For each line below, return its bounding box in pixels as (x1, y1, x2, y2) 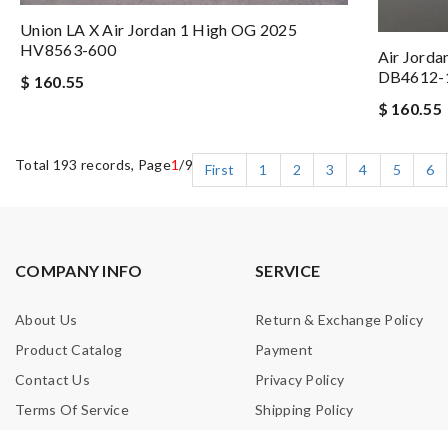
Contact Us (15, 371, 90, 389)
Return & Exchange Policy (255, 311, 424, 329)
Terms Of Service (15, 401, 129, 419)
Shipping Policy (255, 401, 354, 419)
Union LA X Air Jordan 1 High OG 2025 (20, 20, 297, 40)
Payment (255, 341, 314, 359)
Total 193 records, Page (15, 156, 171, 174)
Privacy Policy (255, 371, 345, 389)
